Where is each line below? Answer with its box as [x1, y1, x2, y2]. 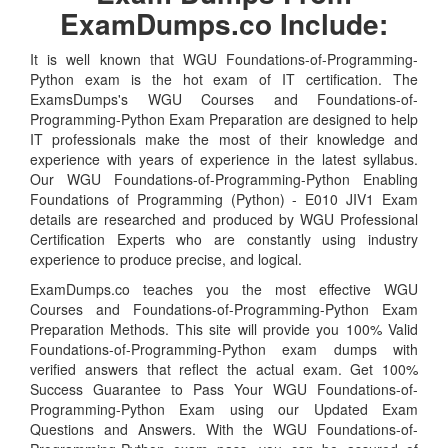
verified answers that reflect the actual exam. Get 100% [30, 358, 418, 379]
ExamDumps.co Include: [60, 2, 388, 44]
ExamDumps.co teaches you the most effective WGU [30, 278, 418, 299]
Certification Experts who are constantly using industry [30, 228, 418, 249]
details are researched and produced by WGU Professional [30, 208, 418, 229]
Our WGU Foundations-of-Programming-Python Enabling [30, 168, 418, 189]
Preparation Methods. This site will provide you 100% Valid [30, 318, 418, 339]
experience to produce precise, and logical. [30, 248, 302, 269]
